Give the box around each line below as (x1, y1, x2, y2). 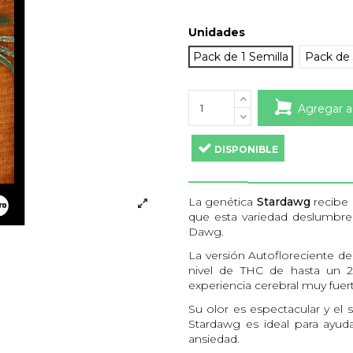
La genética (188, 194, 257, 209)
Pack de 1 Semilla (193, 50, 288, 65)
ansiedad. (188, 331, 240, 346)
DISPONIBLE (212, 143, 278, 156)
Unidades (188, 25, 245, 40)
